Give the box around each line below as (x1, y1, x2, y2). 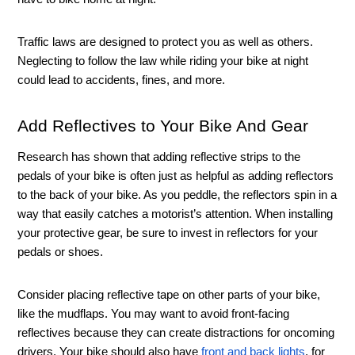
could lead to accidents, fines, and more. (17, 73, 229, 86)
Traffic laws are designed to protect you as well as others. (17, 35, 314, 48)
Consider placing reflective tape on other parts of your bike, (17, 288, 321, 301)
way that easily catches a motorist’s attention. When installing (17, 207, 334, 220)
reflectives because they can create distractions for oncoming (17, 326, 335, 339)
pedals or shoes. (17, 245, 104, 258)
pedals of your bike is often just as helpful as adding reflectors (17, 169, 334, 182)
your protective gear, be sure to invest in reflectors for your (17, 226, 319, 239)
